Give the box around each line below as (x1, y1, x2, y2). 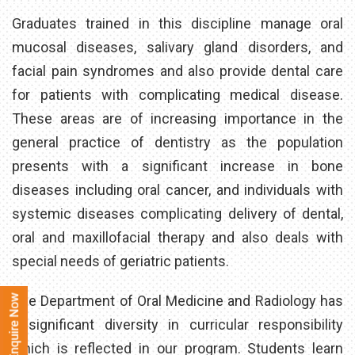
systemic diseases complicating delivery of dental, (12, 204, 343, 222)
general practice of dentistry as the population (12, 133, 343, 151)
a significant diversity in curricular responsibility (12, 315, 343, 333)
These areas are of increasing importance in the (12, 109, 343, 127)
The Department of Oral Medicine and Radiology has (12, 292, 343, 309)
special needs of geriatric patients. (12, 252, 229, 269)
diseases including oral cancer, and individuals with (12, 181, 343, 198)
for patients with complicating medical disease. (12, 86, 343, 103)
